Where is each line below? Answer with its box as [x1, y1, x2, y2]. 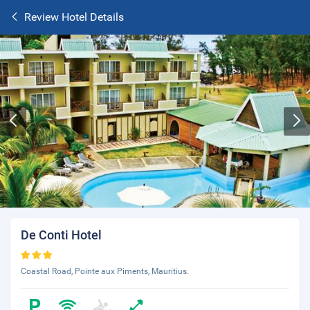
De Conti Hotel [21, 228, 102, 242]
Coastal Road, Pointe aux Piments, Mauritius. [21, 266, 189, 276]
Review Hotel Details [24, 10, 124, 24]
